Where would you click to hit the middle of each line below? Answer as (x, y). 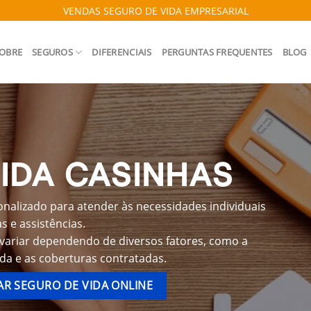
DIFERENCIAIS (122, 52)
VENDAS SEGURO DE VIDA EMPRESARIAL (155, 10)
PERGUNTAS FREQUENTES (217, 52)
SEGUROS (52, 52)
